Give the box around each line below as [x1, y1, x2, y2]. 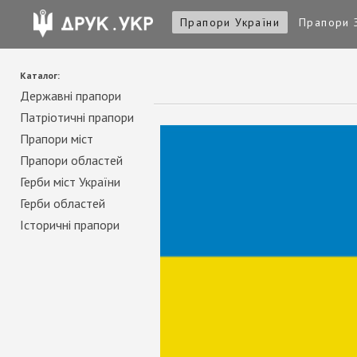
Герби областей [20, 195, 105, 211]
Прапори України [180, 15, 280, 29]
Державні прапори [20, 88, 121, 104]
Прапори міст [20, 131, 93, 147]
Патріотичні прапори [20, 109, 134, 125]
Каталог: [20, 69, 60, 81]
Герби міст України [20, 174, 120, 190]
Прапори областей [20, 152, 123, 168]
